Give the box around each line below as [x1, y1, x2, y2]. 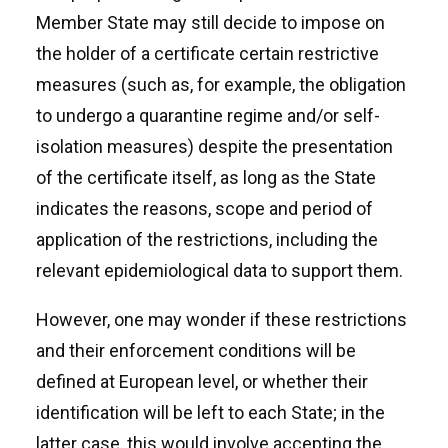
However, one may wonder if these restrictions [36, 309, 407, 330]
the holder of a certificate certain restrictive [36, 43, 379, 64]
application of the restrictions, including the [36, 229, 378, 250]
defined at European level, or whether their [36, 371, 368, 392]
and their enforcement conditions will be [36, 340, 356, 361]
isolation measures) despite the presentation [36, 136, 393, 157]
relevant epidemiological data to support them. [36, 260, 403, 281]
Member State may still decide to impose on [36, 12, 385, 33]
